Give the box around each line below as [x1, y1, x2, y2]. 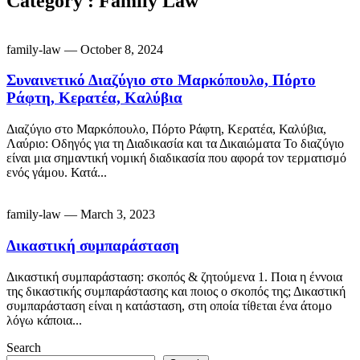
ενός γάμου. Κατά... [6, 166, 107, 180]
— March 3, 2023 [64, 207, 155, 222]
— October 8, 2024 [64, 42, 163, 56]
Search [6, 340, 41, 354]
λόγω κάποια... [6, 313, 82, 327]
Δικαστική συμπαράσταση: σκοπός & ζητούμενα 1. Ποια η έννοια [6, 269, 342, 284]
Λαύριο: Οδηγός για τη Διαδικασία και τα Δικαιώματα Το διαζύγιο [6, 137, 344, 151]
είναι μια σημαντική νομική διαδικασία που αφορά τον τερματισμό [6, 151, 346, 166]
